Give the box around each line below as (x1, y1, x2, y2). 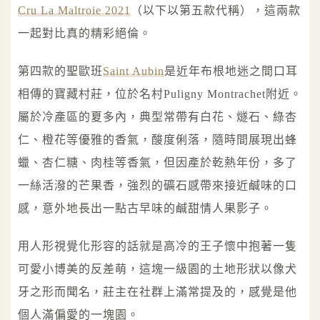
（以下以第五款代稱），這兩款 (131, 4, 301, 17)
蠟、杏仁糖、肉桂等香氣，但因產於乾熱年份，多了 (18, 156, 297, 169)
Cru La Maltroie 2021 (18, 4, 131, 17)
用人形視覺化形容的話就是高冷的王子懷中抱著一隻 (18, 239, 297, 252)
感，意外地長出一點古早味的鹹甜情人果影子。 (18, 202, 273, 215)
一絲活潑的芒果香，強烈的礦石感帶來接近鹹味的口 (18, 179, 297, 192)
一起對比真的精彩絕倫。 (18, 27, 151, 40)
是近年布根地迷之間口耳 (164, 65, 298, 78)
